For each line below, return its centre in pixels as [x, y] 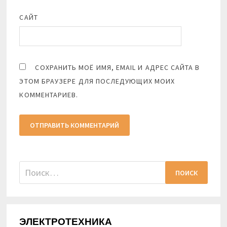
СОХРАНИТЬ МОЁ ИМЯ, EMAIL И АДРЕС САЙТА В [118, 68]
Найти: [33, 168]
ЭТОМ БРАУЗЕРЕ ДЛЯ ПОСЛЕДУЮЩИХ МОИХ [97, 81]
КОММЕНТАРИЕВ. [49, 95]
